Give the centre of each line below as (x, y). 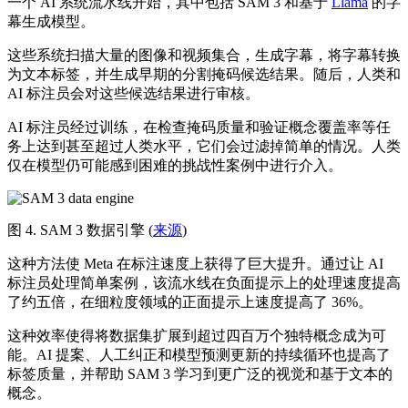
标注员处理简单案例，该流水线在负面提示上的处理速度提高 (204, 283)
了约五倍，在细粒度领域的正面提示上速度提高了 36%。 (190, 302)
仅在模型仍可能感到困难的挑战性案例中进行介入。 (175, 165)
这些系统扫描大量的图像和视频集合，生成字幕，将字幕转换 (204, 55)
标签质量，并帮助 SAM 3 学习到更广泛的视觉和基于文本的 (200, 374)
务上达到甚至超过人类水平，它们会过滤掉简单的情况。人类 (204, 146)
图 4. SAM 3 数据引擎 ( (80, 230)
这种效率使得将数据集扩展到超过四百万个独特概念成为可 (197, 336)
